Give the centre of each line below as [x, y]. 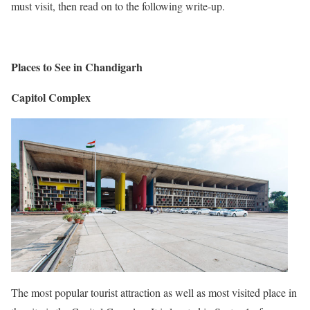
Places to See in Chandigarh [77, 66]
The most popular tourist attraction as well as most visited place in [154, 293]
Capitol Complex [51, 97]
